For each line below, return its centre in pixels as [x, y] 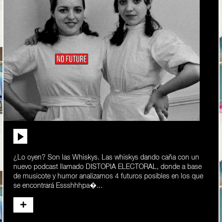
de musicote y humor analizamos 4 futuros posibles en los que [108, 177]
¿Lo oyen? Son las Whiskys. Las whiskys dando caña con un [106, 158]
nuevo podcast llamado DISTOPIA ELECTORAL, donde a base [108, 167]
